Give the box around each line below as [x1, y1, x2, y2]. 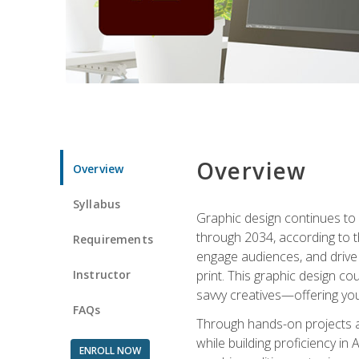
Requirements [73, 231, 153, 247]
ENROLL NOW [79, 343, 141, 357]
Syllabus [73, 196, 121, 212]
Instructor [73, 266, 131, 282]
